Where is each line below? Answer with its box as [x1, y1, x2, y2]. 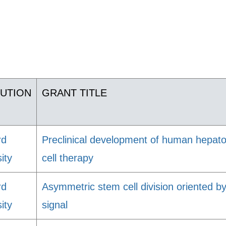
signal [42, 199, 68, 210]
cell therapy [42, 152, 93, 163]
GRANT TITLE [42, 87, 107, 98]
